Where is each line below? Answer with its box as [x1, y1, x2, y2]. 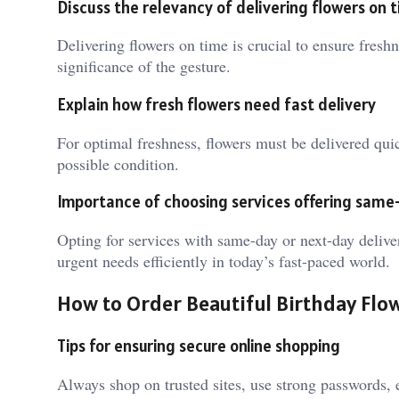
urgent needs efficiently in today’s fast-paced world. [57, 250, 390, 273]
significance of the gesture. [57, 55, 231, 77]
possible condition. [57, 152, 179, 175]
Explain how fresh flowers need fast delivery [57, 93, 376, 115]
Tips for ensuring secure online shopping [57, 334, 340, 356]
